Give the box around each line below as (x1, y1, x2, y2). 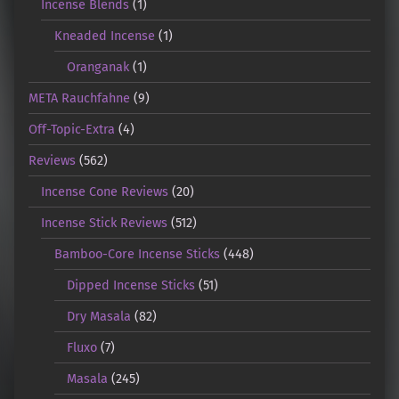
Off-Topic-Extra (28, 120, 115, 137)
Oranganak (67, 58, 130, 75)
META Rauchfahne (28, 89, 130, 106)
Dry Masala (67, 307, 132, 324)
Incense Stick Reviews (41, 214, 168, 231)
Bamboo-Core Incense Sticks (53, 245, 220, 262)
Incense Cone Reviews (41, 183, 169, 199)
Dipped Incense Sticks (67, 276, 196, 293)
